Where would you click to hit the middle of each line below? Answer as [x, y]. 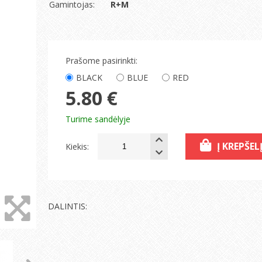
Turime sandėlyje [98, 119]
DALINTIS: [68, 206]
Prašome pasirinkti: [101, 61]
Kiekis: [77, 146]
